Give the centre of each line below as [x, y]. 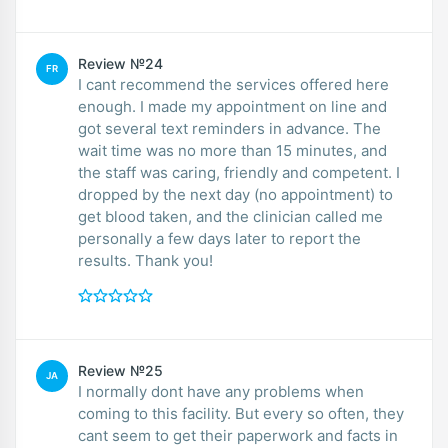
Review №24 [120, 63]
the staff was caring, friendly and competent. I [239, 172]
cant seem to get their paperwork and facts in [238, 435]
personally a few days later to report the [219, 238]
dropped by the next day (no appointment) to [235, 194]
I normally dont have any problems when [221, 391]
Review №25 [120, 370]
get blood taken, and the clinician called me [230, 216]
